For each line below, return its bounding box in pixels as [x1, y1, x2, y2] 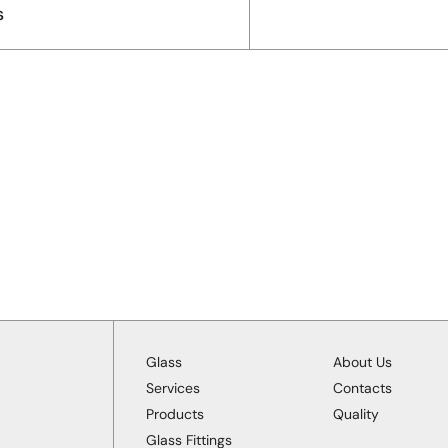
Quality [333, 404, 380, 423]
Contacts [333, 378, 393, 397]
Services [146, 378, 201, 397]
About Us [333, 352, 393, 371]
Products [146, 404, 205, 423]
